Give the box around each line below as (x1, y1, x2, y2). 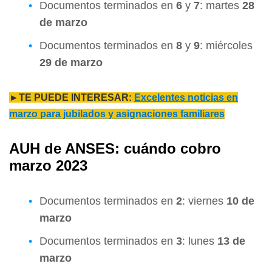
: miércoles (200, 39, 253, 52)
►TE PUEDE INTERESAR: (9, 92, 134, 103)
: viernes (182, 195, 226, 208)
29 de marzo (39, 56, 103, 69)
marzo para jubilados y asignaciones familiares (9, 109, 225, 120)
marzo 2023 (9, 157, 87, 174)
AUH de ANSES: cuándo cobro (9, 140, 221, 157)
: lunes (182, 235, 217, 248)
